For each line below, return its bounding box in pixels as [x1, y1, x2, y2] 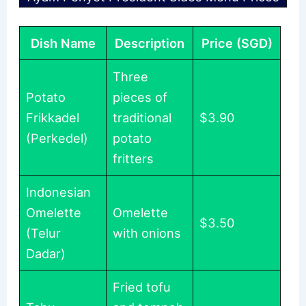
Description [115, 36, 185, 51]
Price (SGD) [201, 36, 273, 51]
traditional [113, 110, 172, 126]
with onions [113, 225, 182, 241]
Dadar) [26, 246, 66, 262]
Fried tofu [113, 279, 171, 295]
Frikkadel [26, 110, 80, 126]
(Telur [26, 225, 61, 241]
